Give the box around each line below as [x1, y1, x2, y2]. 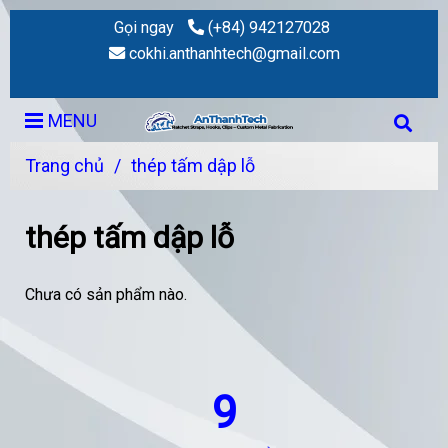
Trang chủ [25, 155, 104, 176]
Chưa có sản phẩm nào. [25, 285, 187, 305]
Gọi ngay [113, 18, 174, 37]
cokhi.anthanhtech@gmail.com [128, 44, 340, 63]
